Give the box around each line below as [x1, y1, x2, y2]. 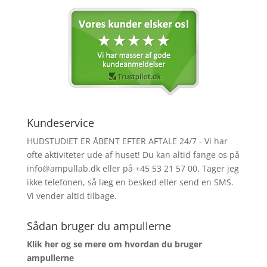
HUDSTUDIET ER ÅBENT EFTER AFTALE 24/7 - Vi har [26, 135, 228, 147]
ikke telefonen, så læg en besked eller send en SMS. [26, 176, 234, 188]
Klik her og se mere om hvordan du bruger [26, 238, 202, 250]
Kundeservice [26, 116, 94, 130]
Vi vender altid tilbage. [26, 190, 117, 201]
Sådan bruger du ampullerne [26, 219, 171, 233]
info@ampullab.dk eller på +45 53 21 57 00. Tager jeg [26, 163, 239, 174]
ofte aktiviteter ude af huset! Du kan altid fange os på [26, 149, 240, 160]
